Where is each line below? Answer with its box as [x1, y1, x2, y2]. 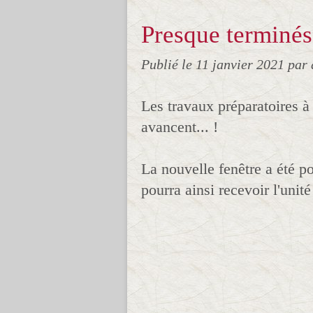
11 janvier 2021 [196, 57, 288, 72]
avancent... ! [141, 118, 218, 136]
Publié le [141, 57, 196, 72]
